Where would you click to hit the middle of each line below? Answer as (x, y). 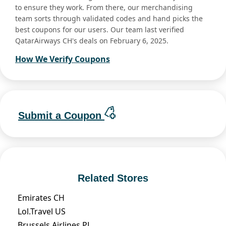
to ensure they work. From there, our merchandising (104, 8)
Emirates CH (41, 197)
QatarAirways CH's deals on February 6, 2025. (92, 41)
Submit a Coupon (61, 115)
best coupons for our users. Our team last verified (100, 30)
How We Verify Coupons (63, 59)
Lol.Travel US (42, 211)
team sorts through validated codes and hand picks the (109, 19)
